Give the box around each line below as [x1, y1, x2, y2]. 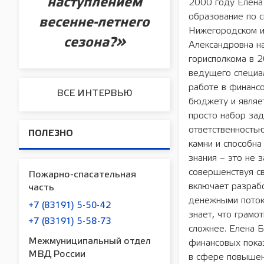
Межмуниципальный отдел [28, 237, 151, 246]
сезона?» [63, 37, 126, 49]
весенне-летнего [39, 16, 150, 29]
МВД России [28, 250, 85, 259]
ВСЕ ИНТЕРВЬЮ [56, 89, 133, 98]
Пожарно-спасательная [28, 170, 136, 180]
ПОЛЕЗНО [28, 130, 73, 138]
